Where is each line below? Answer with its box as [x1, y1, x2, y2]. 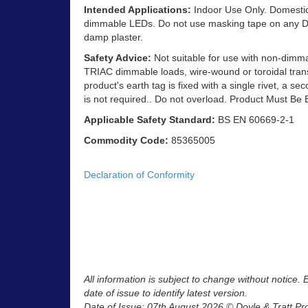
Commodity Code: [84, 134, 168, 146]
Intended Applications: [84, 3, 191, 15]
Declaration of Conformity [84, 168, 195, 180]
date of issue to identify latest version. [84, 287, 247, 299]
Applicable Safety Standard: [84, 113, 215, 125]
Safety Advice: [84, 52, 154, 63]
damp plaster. [84, 31, 143, 43]
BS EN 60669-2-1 [215, 113, 294, 125]
